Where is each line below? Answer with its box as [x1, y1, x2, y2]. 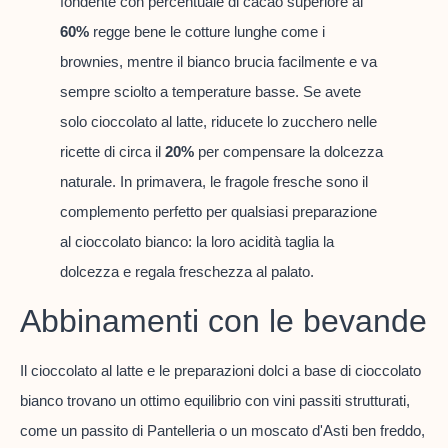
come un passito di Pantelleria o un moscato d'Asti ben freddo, [20, 421, 425, 439]
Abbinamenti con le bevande [20, 302, 427, 339]
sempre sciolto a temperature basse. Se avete [60, 82, 361, 100]
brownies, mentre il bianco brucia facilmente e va [60, 52, 377, 70]
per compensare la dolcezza [194, 142, 383, 160]
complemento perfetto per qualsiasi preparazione [60, 202, 377, 220]
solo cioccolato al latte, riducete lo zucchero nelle [60, 112, 377, 130]
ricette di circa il [60, 142, 165, 160]
